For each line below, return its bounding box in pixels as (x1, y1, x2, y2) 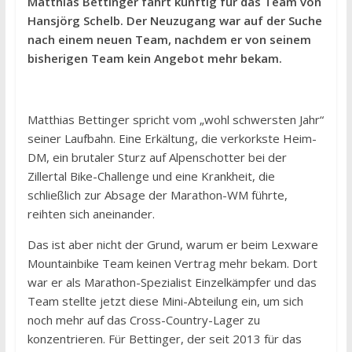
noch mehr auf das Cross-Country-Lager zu (27, 312, 260, 328)
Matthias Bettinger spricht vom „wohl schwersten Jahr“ (27, 112, 324, 128)
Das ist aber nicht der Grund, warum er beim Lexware (27, 236, 318, 253)
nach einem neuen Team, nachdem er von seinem (27, 31, 311, 48)
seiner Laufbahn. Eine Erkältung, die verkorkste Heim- (27, 130, 317, 147)
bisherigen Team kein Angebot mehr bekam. (27, 50, 282, 67)
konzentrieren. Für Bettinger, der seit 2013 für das (27, 331, 302, 347)
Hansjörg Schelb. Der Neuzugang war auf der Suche (27, 13, 322, 29)
